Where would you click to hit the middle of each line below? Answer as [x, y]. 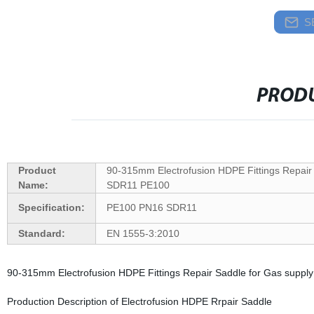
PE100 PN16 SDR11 [151, 207]
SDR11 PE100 [138, 185]
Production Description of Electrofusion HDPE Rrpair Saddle [139, 301]
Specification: [51, 207]
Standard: [41, 233]
